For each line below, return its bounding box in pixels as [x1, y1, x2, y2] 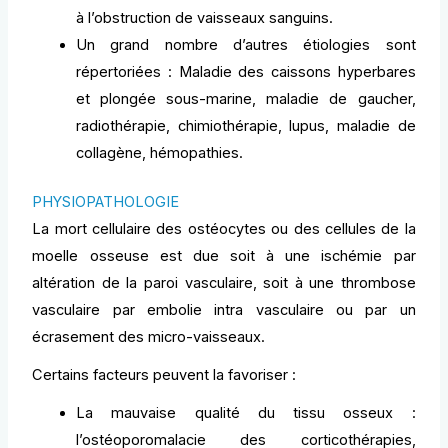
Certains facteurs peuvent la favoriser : [32, 365, 297, 384]
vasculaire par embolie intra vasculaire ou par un [32, 300, 416, 319]
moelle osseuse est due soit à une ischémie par [32, 246, 416, 265]
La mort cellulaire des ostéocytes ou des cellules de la [32, 219, 416, 238]
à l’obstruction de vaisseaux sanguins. [76, 8, 334, 27]
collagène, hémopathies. [76, 143, 244, 162]
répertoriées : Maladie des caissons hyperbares [76, 62, 416, 81]
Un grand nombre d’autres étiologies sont [76, 35, 416, 54]
